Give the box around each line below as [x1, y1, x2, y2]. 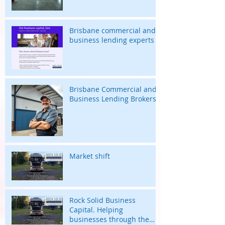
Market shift [69, 151, 110, 161]
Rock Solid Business [69, 195, 136, 205]
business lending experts [69, 35, 154, 45]
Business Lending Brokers [69, 94, 156, 104]
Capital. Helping [69, 205, 123, 215]
